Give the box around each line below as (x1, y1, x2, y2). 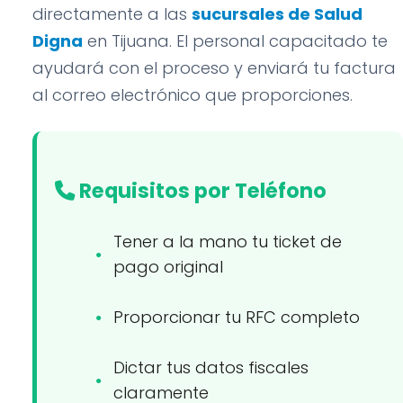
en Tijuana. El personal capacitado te (83, 30, 388, 52)
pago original (113, 255, 223, 278)
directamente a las (32, 3, 192, 25)
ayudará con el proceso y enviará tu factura (32, 57, 396, 79)
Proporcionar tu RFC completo (113, 306, 360, 328)
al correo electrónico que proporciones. (32, 84, 353, 106)
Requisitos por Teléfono (75, 176, 327, 205)
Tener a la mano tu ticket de (113, 230, 342, 253)
